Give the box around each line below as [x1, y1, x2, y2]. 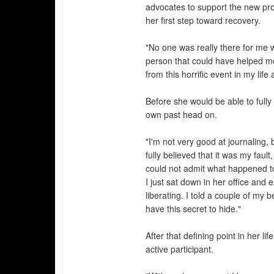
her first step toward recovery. [146, 14, 261, 26]
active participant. [146, 243, 214, 255]
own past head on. [146, 108, 218, 120]
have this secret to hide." [146, 202, 242, 215]
